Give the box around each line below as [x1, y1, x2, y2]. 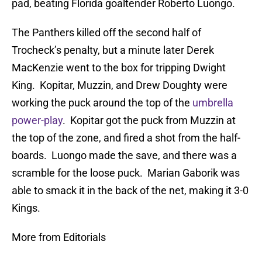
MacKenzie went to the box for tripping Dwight [12, 61, 226, 74]
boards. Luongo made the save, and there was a [12, 149, 237, 162]
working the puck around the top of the [12, 96, 192, 109]
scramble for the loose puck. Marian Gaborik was [12, 167, 240, 180]
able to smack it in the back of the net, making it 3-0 [12, 184, 249, 197]
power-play [12, 114, 63, 127]
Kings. [12, 202, 40, 215]
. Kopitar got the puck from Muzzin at [63, 114, 236, 127]
